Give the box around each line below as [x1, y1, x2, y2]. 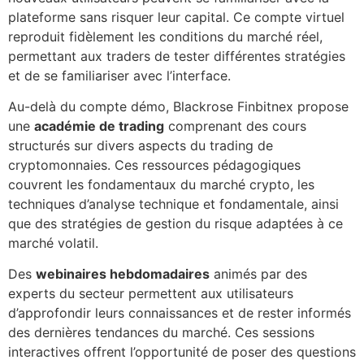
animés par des [210, 266, 307, 283]
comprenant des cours [164, 118, 306, 135]
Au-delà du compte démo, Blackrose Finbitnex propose [8, 98, 349, 115]
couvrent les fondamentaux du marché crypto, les [8, 176, 314, 193]
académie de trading [34, 118, 164, 135]
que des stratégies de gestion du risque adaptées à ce [8, 215, 343, 232]
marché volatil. [8, 235, 98, 252]
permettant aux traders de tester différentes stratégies [8, 47, 345, 64]
